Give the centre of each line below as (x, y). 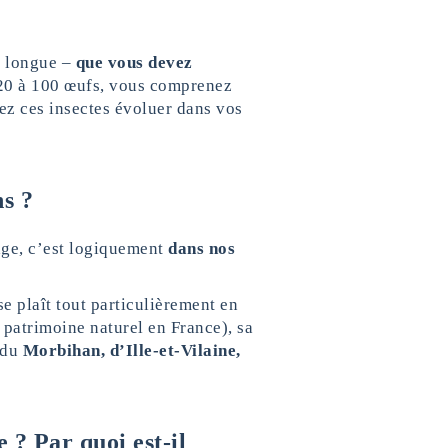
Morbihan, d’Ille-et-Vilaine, (131, 351)
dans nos (201, 249)
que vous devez (134, 63)
